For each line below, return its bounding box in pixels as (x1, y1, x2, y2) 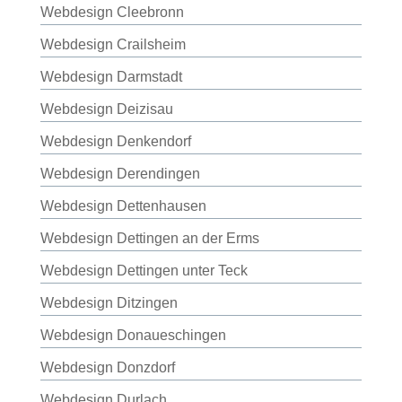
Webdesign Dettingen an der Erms (39, 231, 259, 246)
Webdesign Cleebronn (39, 4, 184, 20)
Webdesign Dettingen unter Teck (39, 263, 248, 278)
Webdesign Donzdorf (39, 360, 175, 375)
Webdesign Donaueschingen (39, 328, 226, 343)
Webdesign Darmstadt (39, 69, 182, 84)
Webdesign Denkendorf (39, 134, 191, 149)
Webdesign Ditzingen (39, 295, 178, 310)
